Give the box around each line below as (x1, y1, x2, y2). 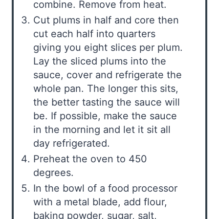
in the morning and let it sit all (33, 123, 171, 135)
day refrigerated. (33, 137, 110, 149)
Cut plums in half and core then (33, 14, 179, 26)
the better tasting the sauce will (33, 96, 180, 108)
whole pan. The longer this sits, (33, 82, 178, 94)
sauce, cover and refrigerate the (33, 68, 182, 81)
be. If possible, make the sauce (33, 109, 177, 122)
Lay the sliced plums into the (33, 55, 166, 67)
